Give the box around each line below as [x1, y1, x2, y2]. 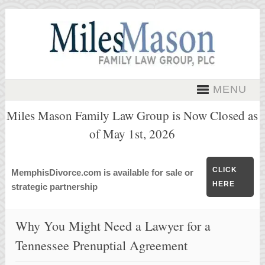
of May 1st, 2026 [89, 125, 176, 142]
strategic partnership [11, 182, 102, 192]
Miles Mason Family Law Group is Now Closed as [7, 107, 258, 124]
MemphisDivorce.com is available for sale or [11, 167, 193, 177]
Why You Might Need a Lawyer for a [15, 217, 211, 235]
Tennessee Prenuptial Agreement [15, 237, 188, 254]
